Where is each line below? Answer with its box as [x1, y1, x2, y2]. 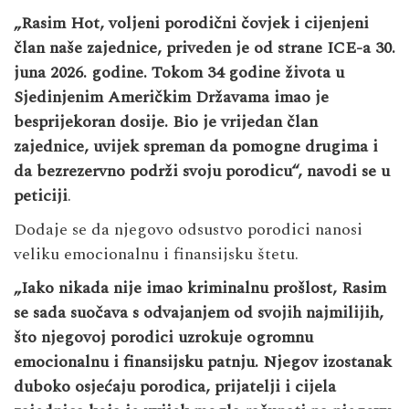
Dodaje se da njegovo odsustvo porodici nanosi [14, 216, 362, 242]
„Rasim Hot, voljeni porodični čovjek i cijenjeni [14, 10, 369, 36]
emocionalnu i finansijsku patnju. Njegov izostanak [14, 349, 392, 374]
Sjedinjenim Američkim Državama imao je [14, 84, 329, 110]
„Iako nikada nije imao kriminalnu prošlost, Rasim [14, 275, 386, 300]
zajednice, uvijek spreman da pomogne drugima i [14, 133, 378, 159]
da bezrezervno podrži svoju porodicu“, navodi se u [14, 158, 390, 184]
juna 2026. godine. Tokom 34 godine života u [14, 59, 344, 85]
